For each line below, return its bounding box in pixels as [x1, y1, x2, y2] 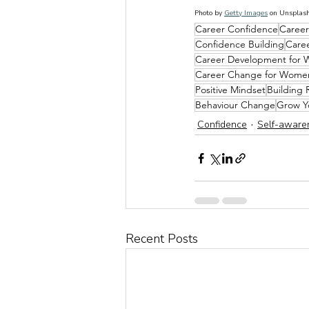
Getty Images [224, 8, 268, 19]
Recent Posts [126, 230, 198, 248]
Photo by [195, 8, 224, 19]
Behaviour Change [195, 99, 275, 112]
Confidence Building [195, 38, 284, 51]
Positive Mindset [195, 83, 266, 97]
